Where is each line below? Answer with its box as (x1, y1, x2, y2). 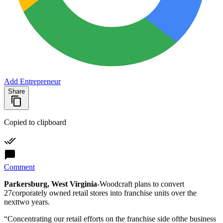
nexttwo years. (4, 197, 50, 206)
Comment (4, 162, 35, 171)
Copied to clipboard (4, 117, 66, 126)
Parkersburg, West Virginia (4, 179, 97, 188)
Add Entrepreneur (4, 77, 61, 86)
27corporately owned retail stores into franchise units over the (4, 188, 197, 197)
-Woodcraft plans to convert (97, 179, 184, 188)
